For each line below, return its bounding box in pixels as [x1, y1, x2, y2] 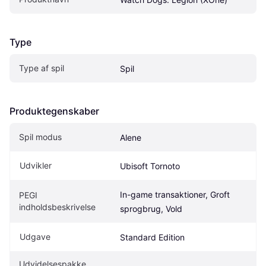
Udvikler [20, 160, 52, 170]
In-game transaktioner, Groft [120, 189, 230, 199]
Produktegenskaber [9, 104, 99, 117]
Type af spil [19, 62, 64, 73]
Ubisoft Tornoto [120, 160, 180, 171]
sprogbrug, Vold [120, 203, 182, 214]
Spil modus [19, 131, 62, 142]
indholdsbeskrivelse [19, 201, 96, 212]
